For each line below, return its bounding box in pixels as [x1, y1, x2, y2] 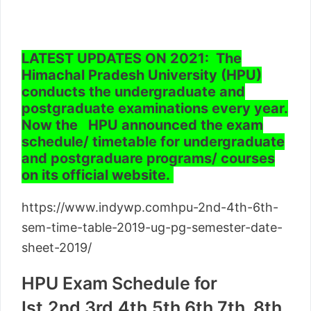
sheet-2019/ [22, 240, 92, 255]
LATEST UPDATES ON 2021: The [22, 50, 242, 67]
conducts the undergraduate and [22, 83, 245, 101]
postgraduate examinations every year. [22, 100, 288, 117]
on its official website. [22, 167, 174, 184]
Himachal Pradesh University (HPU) [22, 67, 262, 84]
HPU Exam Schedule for [22, 272, 217, 294]
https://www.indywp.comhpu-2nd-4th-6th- [22, 200, 278, 215]
